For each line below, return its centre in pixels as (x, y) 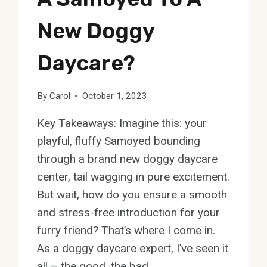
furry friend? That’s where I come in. (126, 230)
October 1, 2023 (114, 96)
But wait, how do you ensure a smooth (132, 194)
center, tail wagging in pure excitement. (133, 176)
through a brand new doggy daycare (128, 159)
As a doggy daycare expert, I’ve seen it (133, 248)
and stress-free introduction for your (129, 212)
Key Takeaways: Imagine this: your (122, 123)
